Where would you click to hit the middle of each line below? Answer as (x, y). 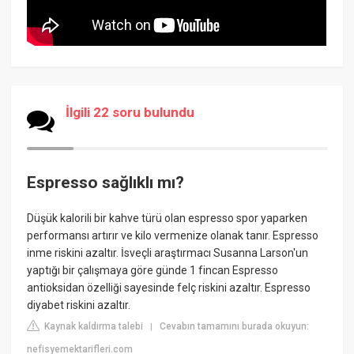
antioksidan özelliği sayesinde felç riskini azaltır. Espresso (169, 288)
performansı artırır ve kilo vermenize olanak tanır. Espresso (173, 236)
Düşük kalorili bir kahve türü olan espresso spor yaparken (168, 218)
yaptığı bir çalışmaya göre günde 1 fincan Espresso (153, 271)
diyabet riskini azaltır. (79, 305)
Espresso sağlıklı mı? (106, 182)
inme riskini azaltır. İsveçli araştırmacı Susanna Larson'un (168, 253)
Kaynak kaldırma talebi (93, 327)
